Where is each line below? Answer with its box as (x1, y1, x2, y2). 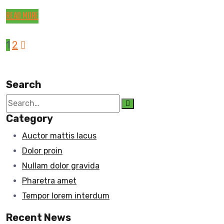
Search (6, 78, 41, 90)
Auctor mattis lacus (22, 130, 96, 140)
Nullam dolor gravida (22, 160, 99, 170)
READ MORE (6, 8, 39, 23)
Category (6, 112, 53, 124)
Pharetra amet (22, 175, 76, 185)
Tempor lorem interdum (22, 190, 109, 200)
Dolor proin (22, 145, 62, 155)
